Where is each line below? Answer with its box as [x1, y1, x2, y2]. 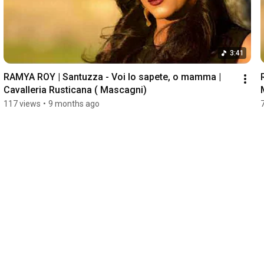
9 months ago [48, 99, 100, 109]
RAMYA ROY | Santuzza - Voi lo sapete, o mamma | [3, 71, 221, 83]
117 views [3, 99, 41, 109]
